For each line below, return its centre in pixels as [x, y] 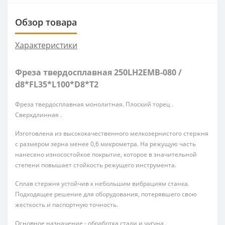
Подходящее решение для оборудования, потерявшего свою [106, 194]
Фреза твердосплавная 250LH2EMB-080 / [98, 72]
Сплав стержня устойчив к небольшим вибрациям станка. [102, 183]
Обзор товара [46, 22]
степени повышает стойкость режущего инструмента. [96, 165]
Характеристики [46, 45]
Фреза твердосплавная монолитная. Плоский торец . [94, 104]
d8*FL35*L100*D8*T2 [57, 84]
